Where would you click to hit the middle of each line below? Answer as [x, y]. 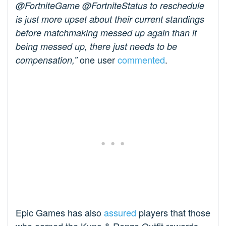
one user [97, 60]
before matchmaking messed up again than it [106, 33]
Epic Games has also [60, 213]
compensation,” [46, 60]
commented [141, 60]
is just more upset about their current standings [110, 19]
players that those [173, 213]
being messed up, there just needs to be [96, 46]
